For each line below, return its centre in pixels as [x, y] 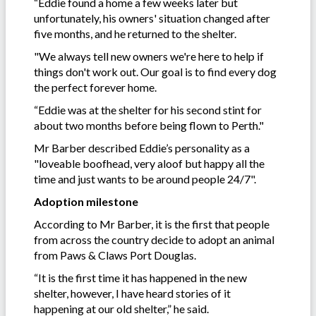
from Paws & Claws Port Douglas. [116, 255]
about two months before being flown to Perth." [149, 125]
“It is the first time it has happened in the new [140, 277]
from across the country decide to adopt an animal [154, 239]
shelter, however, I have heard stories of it [132, 293]
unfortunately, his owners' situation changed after [152, 18]
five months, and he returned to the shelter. [136, 33]
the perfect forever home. [95, 87]
